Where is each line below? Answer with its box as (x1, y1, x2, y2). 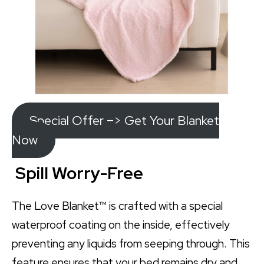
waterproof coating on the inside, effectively (12, 217, 230, 233)
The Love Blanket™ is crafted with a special (12, 199, 223, 214)
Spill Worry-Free (12, 162, 143, 185)
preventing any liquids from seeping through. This (12, 236, 250, 252)
